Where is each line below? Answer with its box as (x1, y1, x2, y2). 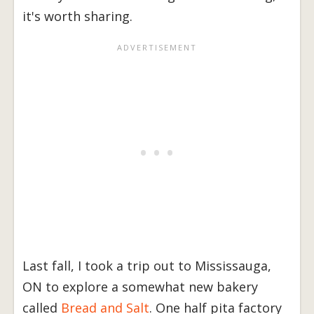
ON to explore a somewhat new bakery (22, 278, 258, 296)
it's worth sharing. (22, 8, 132, 25)
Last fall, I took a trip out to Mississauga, (22, 257, 271, 275)
